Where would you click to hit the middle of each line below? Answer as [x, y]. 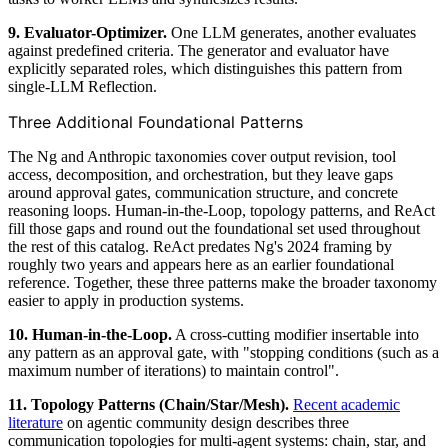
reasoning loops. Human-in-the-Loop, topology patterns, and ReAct [221, 210]
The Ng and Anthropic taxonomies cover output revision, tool [202, 156]
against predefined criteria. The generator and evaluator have [198, 50]
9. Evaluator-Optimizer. [87, 32]
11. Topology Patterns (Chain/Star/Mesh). [148, 404]
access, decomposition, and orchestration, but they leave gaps [200, 174]
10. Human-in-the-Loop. [90, 334]
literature [35, 422]
